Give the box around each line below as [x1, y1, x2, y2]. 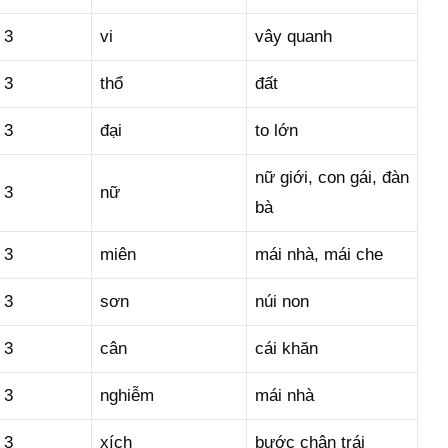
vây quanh [255, 27, 332, 46]
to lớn [255, 121, 298, 140]
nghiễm [100, 386, 154, 405]
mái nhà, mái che [255, 245, 383, 264]
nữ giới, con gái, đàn [255, 168, 409, 187]
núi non [255, 292, 309, 311]
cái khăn [255, 339, 318, 358]
